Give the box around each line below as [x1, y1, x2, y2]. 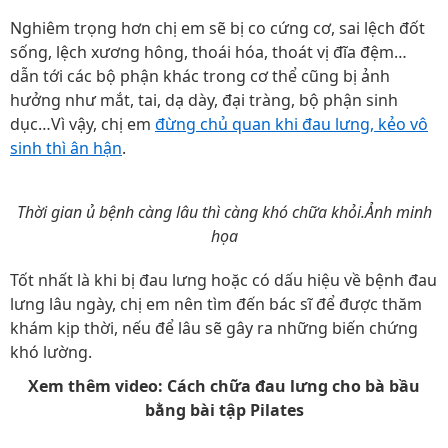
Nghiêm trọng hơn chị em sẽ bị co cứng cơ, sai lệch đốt [10, 17, 425, 39]
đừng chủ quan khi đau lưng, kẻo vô [155, 113, 428, 135]
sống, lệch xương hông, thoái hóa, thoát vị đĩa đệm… [10, 41, 407, 63]
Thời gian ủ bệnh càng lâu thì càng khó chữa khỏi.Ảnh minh [16, 201, 432, 223]
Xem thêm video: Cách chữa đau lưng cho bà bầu [28, 375, 420, 397]
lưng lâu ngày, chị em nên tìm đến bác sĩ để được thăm [10, 293, 422, 315]
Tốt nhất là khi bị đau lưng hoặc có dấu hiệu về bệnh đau [10, 269, 437, 291]
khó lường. [10, 341, 92, 363]
